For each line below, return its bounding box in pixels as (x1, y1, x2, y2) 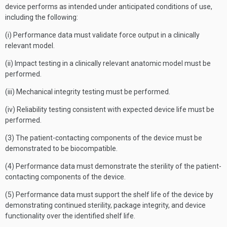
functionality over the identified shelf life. (5, 212, 135, 220)
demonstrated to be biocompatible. (5, 144, 118, 153)
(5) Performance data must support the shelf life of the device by (5, 191, 213, 199)
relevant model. (5, 42, 55, 50)
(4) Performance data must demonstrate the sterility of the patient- (5, 162, 221, 170)
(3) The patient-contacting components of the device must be (5, 134, 202, 142)
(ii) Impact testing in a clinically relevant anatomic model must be (5, 59, 211, 67)
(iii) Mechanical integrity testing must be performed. (5, 88, 170, 96)
